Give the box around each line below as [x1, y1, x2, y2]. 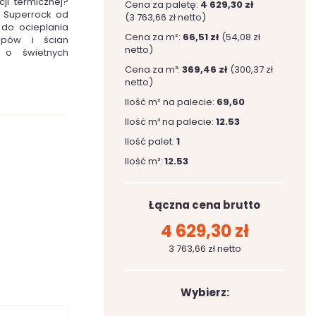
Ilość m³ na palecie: [125, 115, 216, 128]
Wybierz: [180, 285, 229, 300]
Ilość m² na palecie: [125, 95, 217, 109]
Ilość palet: [125, 135, 176, 148]
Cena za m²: [125, 30, 183, 44]
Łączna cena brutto [149, 197, 260, 212]
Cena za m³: [125, 63, 182, 76]
